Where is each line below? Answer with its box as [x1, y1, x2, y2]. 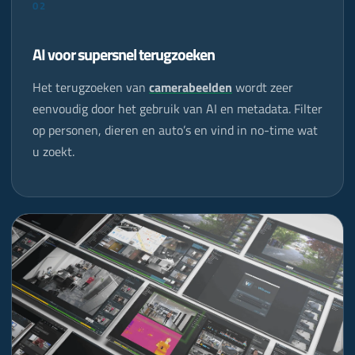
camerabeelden [149, 77, 232, 97]
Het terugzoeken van [32, 77, 149, 97]
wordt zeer [232, 77, 293, 97]
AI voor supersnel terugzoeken [32, 41, 215, 67]
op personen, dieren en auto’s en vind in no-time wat [32, 120, 318, 139]
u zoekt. [32, 141, 74, 161]
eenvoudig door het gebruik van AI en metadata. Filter [32, 98, 323, 118]
